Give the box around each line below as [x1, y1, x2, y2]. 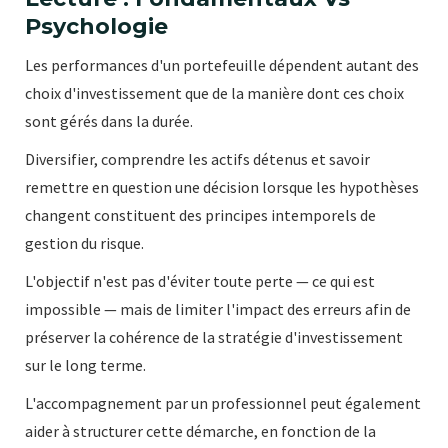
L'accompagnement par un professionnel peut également [25, 393, 421, 414]
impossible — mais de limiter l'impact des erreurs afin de [25, 299, 411, 320]
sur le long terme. [25, 355, 146, 376]
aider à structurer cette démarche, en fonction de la [25, 421, 376, 442]
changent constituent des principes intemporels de [25, 205, 376, 226]
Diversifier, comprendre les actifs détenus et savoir [25, 149, 370, 170]
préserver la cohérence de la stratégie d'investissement [25, 327, 403, 348]
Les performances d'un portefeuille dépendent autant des [25, 55, 419, 76]
